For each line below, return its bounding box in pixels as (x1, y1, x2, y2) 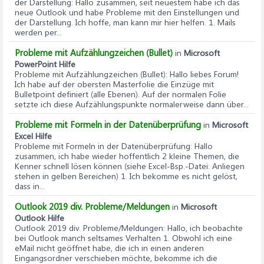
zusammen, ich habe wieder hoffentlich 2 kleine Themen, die (15, 150, 239, 161)
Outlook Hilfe (15, 212, 64, 223)
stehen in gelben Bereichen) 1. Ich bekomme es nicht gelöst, (15, 170, 237, 181)
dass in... (15, 180, 45, 192)
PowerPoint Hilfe (15, 58, 75, 70)
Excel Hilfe (15, 130, 52, 141)
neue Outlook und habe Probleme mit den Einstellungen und (15, 6, 239, 18)
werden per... (15, 27, 62, 38)
